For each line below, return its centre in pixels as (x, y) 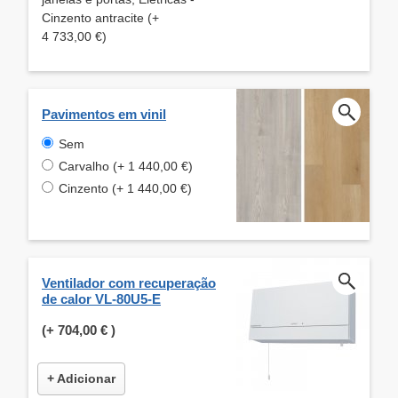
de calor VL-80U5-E (101, 298)
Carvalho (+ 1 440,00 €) (126, 166)
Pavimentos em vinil (104, 114)
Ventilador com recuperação (129, 283)
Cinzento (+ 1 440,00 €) (125, 188)
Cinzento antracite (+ (100, 17)
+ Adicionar (81, 378)
